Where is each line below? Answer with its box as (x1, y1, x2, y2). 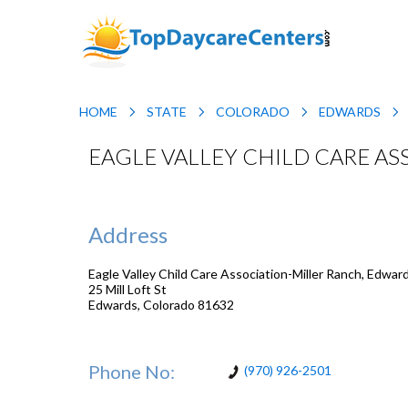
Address (88, 220, 168, 248)
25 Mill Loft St (88, 280, 167, 297)
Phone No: (88, 361, 175, 382)
